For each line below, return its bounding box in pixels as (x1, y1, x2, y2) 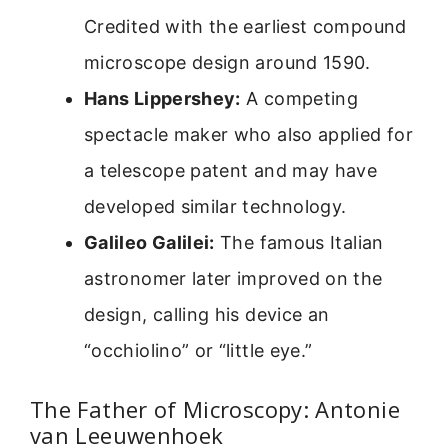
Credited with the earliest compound (84, 16, 407, 38)
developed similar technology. (84, 196, 347, 218)
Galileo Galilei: (84, 232, 215, 254)
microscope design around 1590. (84, 52, 371, 74)
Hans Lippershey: (84, 88, 241, 110)
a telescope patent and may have (84, 160, 378, 182)
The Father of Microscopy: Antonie (30, 394, 400, 425)
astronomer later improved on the (84, 268, 383, 290)
